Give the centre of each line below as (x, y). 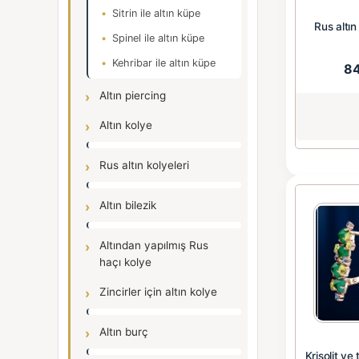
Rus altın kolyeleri (144, 165)
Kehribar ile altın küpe (164, 63)
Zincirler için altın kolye (158, 292)
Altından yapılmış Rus (154, 245)
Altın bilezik (128, 205)
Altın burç (124, 332)
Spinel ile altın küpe (158, 38)
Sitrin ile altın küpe (156, 13)
